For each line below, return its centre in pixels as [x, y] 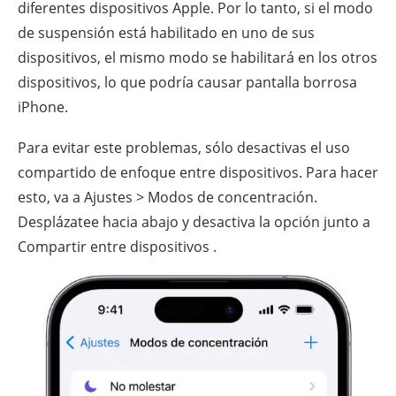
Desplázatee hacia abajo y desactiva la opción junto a [194, 222]
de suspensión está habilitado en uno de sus [166, 33]
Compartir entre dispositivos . [117, 247]
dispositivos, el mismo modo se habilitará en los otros [198, 58]
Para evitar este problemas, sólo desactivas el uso [184, 148]
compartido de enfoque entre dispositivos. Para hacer [198, 173]
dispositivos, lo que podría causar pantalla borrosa [187, 83]
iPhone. [43, 107]
